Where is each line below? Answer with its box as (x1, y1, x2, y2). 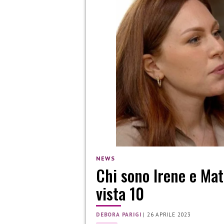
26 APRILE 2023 (146, 211, 191, 218)
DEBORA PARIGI (96, 211, 141, 218)
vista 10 (96, 181, 144, 205)
